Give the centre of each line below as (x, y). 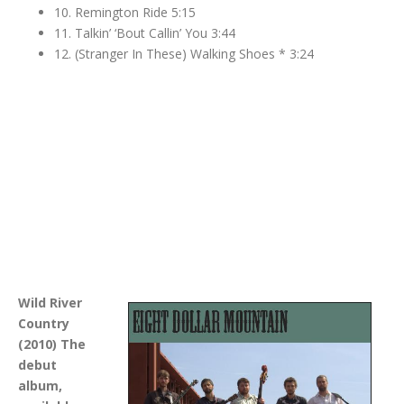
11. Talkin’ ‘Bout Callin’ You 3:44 (145, 32)
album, (40, 385)
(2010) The (52, 344)
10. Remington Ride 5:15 (125, 12)
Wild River (50, 302)
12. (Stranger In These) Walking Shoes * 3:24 (184, 53)
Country (44, 323)
